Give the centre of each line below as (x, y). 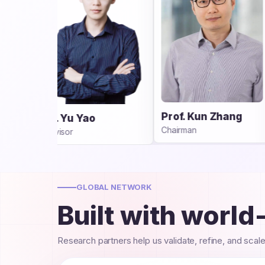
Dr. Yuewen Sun (221, 117)
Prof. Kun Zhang (104, 117)
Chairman (81, 130)
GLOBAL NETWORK (114, 187)
